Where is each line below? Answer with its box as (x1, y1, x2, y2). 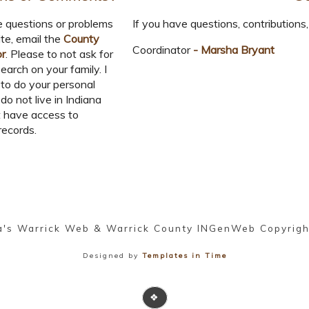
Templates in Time (141, 250, 227, 260)
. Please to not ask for (6, 47, 113, 61)
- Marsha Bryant (190, 43, 275, 57)
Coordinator (132, 43, 190, 57)
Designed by (82, 250, 142, 260)
